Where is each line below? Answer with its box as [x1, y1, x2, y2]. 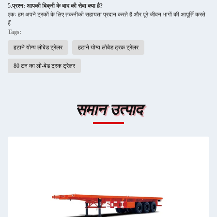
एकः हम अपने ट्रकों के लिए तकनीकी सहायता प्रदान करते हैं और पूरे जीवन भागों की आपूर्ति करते [8, 11, 205, 18]
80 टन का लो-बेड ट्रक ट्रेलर [14, 62, 75, 69]
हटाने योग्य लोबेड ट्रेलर [14, 44, 62, 51]
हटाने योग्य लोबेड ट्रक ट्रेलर [78, 44, 139, 51]
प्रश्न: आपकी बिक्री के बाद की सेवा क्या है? [12, 2, 103, 9]
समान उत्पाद [75, 100, 142, 118]
